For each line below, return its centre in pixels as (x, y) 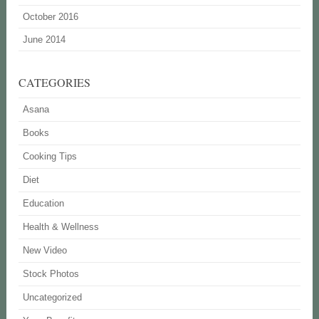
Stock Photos (51, 273)
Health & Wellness (61, 226)
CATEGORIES (55, 82)
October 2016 (51, 16)
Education (44, 203)
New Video (45, 250)
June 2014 (45, 39)
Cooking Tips (50, 156)
